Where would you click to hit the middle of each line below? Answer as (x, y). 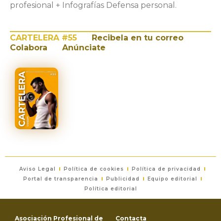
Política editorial (110, 188)
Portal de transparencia (60, 179)
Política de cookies (94, 169)
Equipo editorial (172, 179)
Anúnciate (84, 48)
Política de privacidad (166, 169)
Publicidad (123, 179)
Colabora (29, 48)
